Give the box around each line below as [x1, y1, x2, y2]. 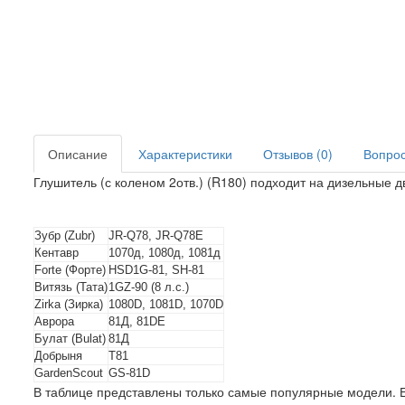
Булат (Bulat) [34, 332, 106, 345]
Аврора [34, 315, 74, 328]
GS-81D [108, 366, 150, 380]
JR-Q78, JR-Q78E [108, 229, 203, 242]
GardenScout [34, 366, 103, 380]
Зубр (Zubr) [34, 229, 95, 242]
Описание [48, 145, 108, 163]
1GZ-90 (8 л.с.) [108, 280, 189, 294]
